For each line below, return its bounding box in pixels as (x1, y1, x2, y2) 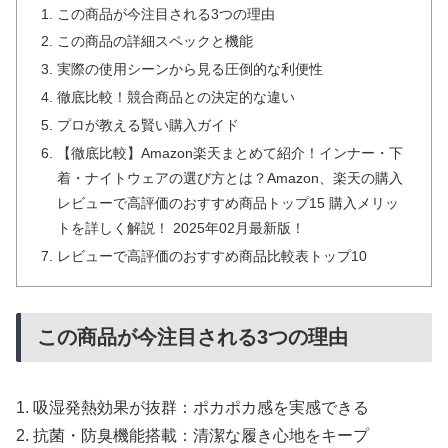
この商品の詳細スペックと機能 (57, 33, 254, 50)
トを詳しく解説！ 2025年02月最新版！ (57, 219, 306, 236)
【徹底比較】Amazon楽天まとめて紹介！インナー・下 (57, 144, 404, 161)
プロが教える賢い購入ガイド (57, 117, 240, 134)
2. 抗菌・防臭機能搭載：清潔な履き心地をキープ (16, 427, 369, 445)
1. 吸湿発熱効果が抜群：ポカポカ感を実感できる (16, 399, 369, 417)
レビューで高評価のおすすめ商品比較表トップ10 (57, 247, 368, 264)
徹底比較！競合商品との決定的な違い (57, 89, 296, 106)
